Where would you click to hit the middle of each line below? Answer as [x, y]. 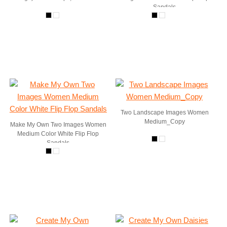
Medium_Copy [164, 122]
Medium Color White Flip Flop [58, 134]
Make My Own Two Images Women [58, 125]
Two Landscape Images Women [164, 112]
